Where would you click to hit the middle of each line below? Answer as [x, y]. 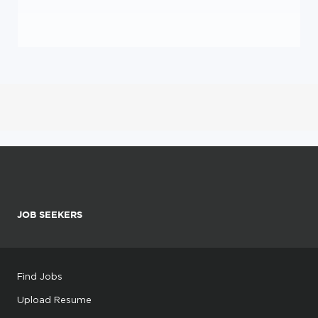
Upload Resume [54, 300]
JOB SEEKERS [50, 215]
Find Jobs [40, 276]
